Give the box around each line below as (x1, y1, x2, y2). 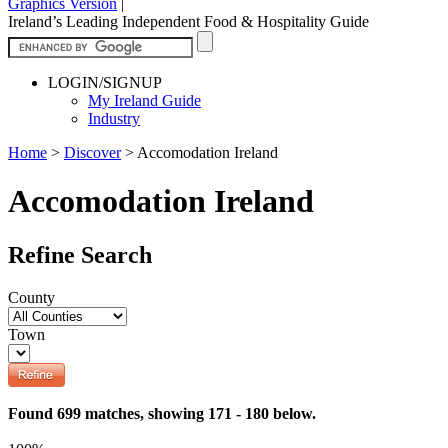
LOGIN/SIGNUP (48, 73, 162, 91)
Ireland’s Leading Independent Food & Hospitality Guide (8, 12, 369, 30)
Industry (88, 109, 140, 127)
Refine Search (8, 241, 152, 268)
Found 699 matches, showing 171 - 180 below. (8, 404, 316, 422)
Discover (64, 143, 121, 161)
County (8, 288, 55, 306)
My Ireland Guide (88, 91, 201, 109)
